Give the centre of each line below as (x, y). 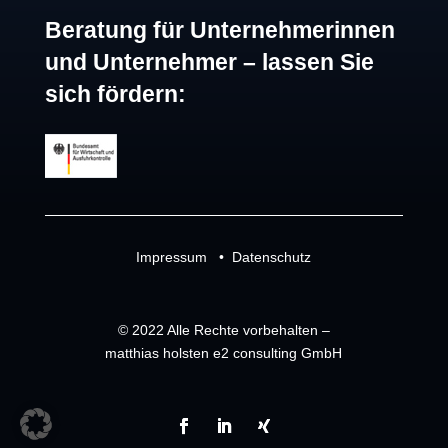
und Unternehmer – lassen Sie (209, 62)
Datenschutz (272, 257)
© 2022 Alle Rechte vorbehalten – (223, 330)
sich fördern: (115, 94)
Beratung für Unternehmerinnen (219, 30)
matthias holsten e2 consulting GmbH (224, 353)
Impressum (172, 257)
